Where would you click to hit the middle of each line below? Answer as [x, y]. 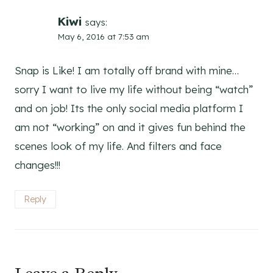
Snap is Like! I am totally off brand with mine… [127, 71]
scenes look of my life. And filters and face [118, 146]
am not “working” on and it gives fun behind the [130, 127]
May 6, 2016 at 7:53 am [103, 36]
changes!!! [37, 165]
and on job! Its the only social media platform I [129, 108]
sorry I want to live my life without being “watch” [134, 90]
